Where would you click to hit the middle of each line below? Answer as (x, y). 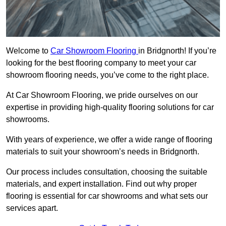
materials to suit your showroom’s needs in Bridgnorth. (103, 152)
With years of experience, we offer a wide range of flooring (109, 140)
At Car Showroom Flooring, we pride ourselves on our (102, 95)
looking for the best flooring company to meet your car (101, 63)
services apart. (32, 208)
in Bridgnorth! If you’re (177, 51)
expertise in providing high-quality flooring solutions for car (110, 107)
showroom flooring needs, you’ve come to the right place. (107, 75)
